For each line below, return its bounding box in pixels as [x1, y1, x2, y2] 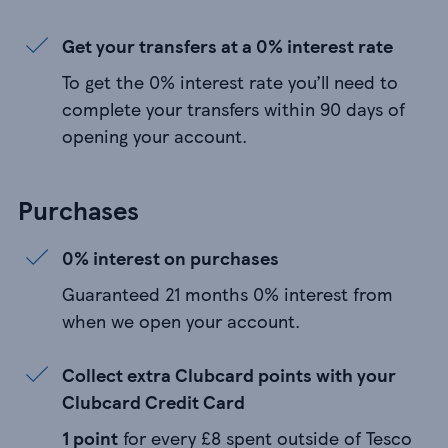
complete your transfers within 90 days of [62, 96, 405, 122]
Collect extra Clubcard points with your [62, 362, 396, 388]
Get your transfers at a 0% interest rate [62, 33, 393, 59]
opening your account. [62, 123, 247, 149]
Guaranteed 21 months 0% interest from [62, 281, 393, 307]
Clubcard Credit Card [62, 389, 245, 415]
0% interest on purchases [62, 245, 279, 271]
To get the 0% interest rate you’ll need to [62, 69, 398, 95]
